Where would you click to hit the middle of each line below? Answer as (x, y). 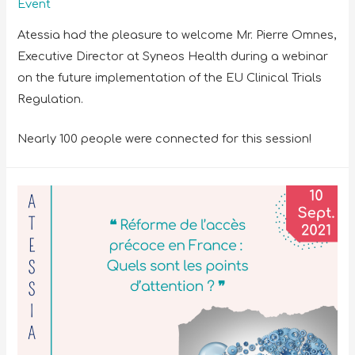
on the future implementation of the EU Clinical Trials (170, 77)
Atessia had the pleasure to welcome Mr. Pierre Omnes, (177, 34)
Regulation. (51, 99)
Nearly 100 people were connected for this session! (165, 139)
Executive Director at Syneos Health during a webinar (173, 56)
